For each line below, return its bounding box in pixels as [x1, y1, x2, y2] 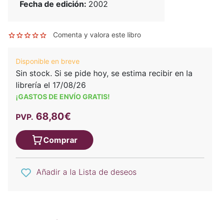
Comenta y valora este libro [53, 30, 141, 39]
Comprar [43, 135, 78, 145]
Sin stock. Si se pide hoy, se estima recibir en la [16, 68, 192, 78]
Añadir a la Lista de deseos [36, 166, 137, 177]
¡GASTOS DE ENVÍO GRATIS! [16, 92, 110, 101]
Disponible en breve [16, 56, 80, 65]
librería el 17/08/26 [16, 80, 86, 90]
